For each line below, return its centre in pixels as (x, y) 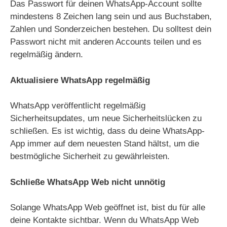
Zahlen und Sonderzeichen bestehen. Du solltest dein (111, 29)
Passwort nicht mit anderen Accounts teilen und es (106, 42)
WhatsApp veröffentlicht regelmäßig (78, 106)
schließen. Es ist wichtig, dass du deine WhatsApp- (107, 131)
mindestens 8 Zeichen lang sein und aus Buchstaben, (111, 16)
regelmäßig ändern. (47, 54)
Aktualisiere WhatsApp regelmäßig (80, 80)
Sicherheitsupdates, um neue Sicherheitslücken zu (106, 118)
